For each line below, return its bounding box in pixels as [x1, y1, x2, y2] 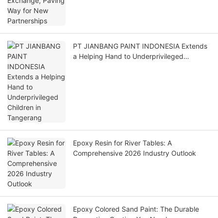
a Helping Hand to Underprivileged [73, 52, 183, 61]
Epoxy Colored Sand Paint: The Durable [73, 205, 199, 214]
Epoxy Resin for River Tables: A [73, 139, 172, 147]
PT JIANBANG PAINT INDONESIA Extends [73, 42, 207, 51]
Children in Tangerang [73, 62, 143, 71]
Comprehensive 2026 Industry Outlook [73, 149, 196, 158]
